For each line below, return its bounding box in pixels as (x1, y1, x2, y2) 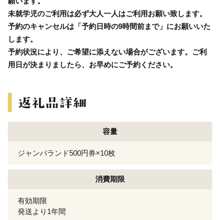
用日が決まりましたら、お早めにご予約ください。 (8, 60, 177, 69)
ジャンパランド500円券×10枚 (18, 148, 115, 157)
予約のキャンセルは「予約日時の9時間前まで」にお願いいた (8, 22, 211, 30)
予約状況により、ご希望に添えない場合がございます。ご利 (8, 47, 207, 56)
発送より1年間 (18, 207, 66, 216)
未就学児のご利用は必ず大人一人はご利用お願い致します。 (8, 9, 207, 18)
